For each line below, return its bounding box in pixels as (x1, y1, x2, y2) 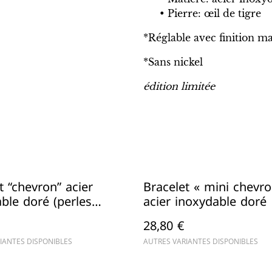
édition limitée (143, 80, 215, 92)
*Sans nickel (143, 56, 203, 68)
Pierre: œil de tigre (168, 7, 261, 19)
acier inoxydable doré (143, 190, 267, 213)
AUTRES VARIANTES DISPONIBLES (143, 236, 258, 246)
